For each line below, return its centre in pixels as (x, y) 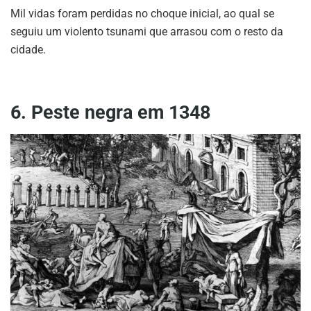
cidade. (28, 49)
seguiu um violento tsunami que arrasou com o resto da (147, 31)
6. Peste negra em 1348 (110, 112)
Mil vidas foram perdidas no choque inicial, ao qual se (142, 13)
